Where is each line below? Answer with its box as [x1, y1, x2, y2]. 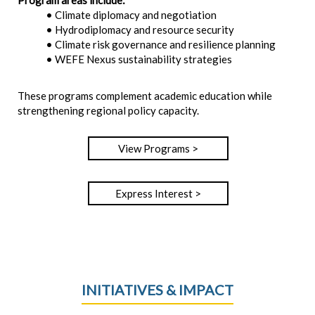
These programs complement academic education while [18, 89, 272, 102]
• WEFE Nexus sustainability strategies [46, 52, 232, 65]
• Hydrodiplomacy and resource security [46, 22, 234, 36]
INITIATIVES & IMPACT [82, 281, 233, 298]
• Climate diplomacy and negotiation [46, 8, 217, 21]
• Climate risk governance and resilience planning [46, 37, 276, 51]
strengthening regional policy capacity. [18, 103, 199, 117]
